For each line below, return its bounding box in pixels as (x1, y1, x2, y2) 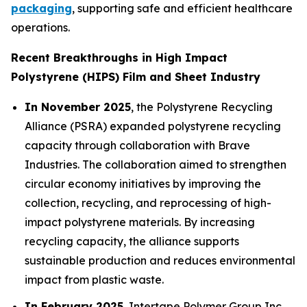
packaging (11, 1, 72, 16)
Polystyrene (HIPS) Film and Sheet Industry (11, 70, 260, 84)
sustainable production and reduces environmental (25, 254, 295, 268)
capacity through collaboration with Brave (25, 138, 250, 153)
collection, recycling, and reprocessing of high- (25, 196, 271, 210)
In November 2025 (25, 100, 131, 114)
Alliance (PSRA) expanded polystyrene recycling (25, 119, 281, 134)
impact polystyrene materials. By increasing (25, 215, 255, 230)
